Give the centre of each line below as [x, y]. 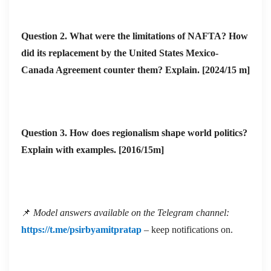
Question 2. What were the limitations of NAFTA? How [135, 36]
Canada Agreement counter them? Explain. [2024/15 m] [135, 70]
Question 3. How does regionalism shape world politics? [134, 133]
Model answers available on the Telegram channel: [131, 213]
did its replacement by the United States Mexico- [120, 53]
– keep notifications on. [187, 230]
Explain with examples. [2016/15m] [93, 150]
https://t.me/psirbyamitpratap [81, 230]
